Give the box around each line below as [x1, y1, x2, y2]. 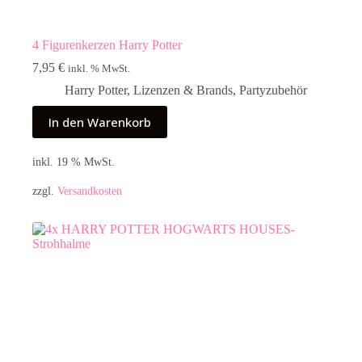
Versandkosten [57, 184, 122, 198]
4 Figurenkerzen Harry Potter [32, 37, 182, 52]
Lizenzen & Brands [133, 82, 233, 97]
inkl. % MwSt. [68, 62, 130, 74]
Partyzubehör [239, 82, 307, 97]
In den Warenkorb [48, 113, 151, 130]
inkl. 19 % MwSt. [32, 155, 115, 169]
